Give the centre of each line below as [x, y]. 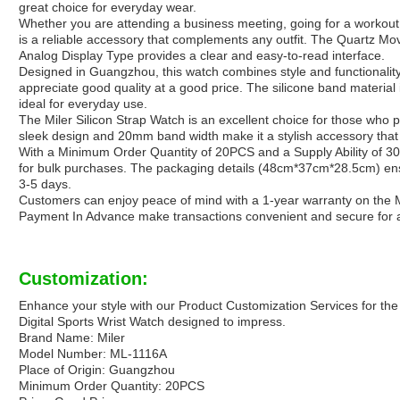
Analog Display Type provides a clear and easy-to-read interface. [202, 56]
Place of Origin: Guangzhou [97, 370]
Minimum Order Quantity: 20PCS [112, 386]
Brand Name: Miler [72, 338]
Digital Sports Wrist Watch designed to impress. [152, 322]
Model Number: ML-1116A [93, 354]
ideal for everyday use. [83, 104]
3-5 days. [45, 184]
